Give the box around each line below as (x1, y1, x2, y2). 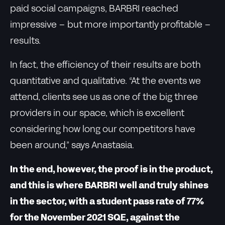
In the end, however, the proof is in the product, (10, 166, 213, 174)
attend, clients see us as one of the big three (10, 93, 198, 102)
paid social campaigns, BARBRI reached (10, 5, 178, 14)
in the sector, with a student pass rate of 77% (10, 198, 204, 206)
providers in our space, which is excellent (10, 109, 184, 118)
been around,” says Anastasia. (10, 142, 134, 150)
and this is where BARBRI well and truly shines (10, 182, 208, 190)
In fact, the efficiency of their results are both (10, 61, 201, 70)
